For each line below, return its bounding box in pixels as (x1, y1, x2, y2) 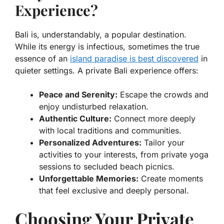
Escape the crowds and (117, 89, 208, 100)
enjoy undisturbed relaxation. (39, 101, 148, 112)
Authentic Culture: (39, 113, 111, 124)
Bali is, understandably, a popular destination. (15, 29, 186, 40)
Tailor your (141, 137, 184, 148)
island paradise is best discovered (70, 53, 198, 64)
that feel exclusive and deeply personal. (39, 185, 189, 196)
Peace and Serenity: (39, 89, 117, 100)
